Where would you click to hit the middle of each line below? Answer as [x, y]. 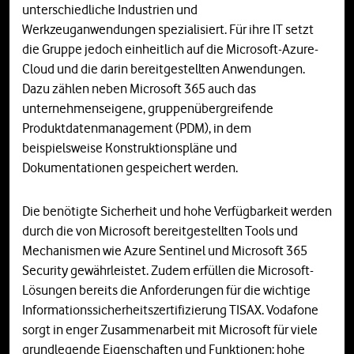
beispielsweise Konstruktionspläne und [130, 148]
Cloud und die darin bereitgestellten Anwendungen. [164, 69]
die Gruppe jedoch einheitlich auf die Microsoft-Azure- [170, 49]
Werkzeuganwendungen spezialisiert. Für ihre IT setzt [168, 30]
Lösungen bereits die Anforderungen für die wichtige [166, 290]
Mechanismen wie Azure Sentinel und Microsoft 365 [165, 251]
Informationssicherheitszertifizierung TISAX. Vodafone [170, 310]
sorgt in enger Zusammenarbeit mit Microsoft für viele [170, 330]
